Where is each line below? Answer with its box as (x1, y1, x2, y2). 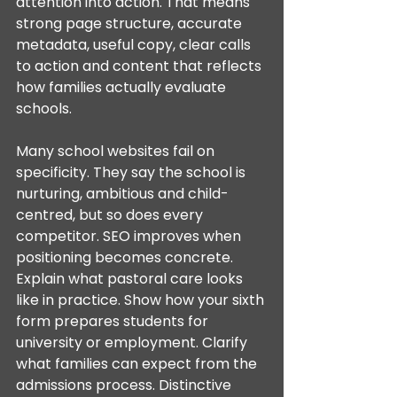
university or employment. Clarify (16, 332, 251, 353)
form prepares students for (16, 311, 212, 331)
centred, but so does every (16, 205, 206, 225)
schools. (16, 98, 72, 119)
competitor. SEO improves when (16, 226, 245, 246)
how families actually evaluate (16, 77, 230, 97)
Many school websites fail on (16, 141, 218, 161)
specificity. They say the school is (16, 162, 249, 183)
